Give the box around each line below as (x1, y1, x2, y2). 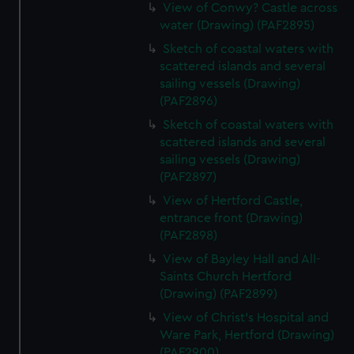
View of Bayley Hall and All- (163, 253, 322, 265)
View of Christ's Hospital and (163, 311, 330, 324)
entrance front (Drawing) (160, 212, 303, 224)
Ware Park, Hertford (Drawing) (160, 329, 335, 341)
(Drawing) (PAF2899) (160, 288, 278, 300)
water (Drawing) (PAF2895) (160, 19, 315, 32)
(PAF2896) (160, 95, 218, 107)
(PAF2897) (160, 171, 217, 183)
